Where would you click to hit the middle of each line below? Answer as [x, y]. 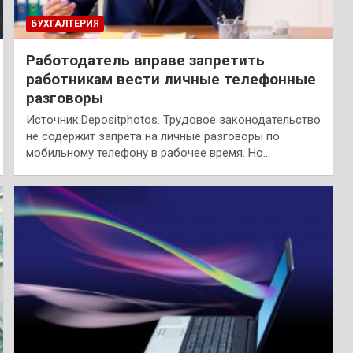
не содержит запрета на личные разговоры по [152, 136]
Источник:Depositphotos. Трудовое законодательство [173, 119]
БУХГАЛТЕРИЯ [65, 23]
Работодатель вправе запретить [145, 60]
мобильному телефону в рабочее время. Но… [148, 152]
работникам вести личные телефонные [171, 79]
